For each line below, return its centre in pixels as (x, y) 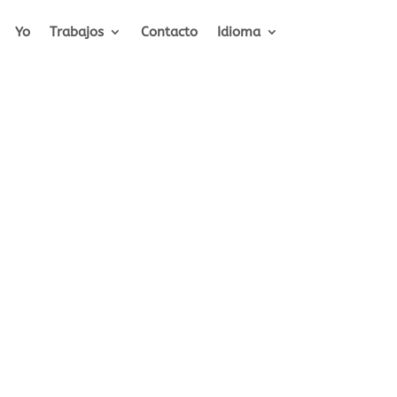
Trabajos (76, 32)
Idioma (238, 32)
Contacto (169, 32)
